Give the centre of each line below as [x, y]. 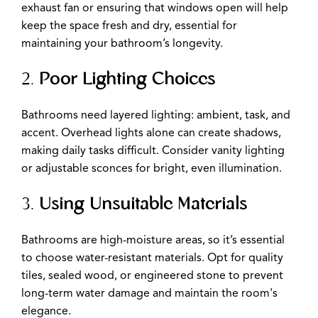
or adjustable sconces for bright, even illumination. [152, 169]
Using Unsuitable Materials [143, 205]
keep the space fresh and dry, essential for [129, 27]
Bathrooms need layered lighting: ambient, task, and [156, 116]
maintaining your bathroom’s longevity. [122, 44]
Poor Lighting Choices [127, 80]
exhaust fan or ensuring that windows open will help [155, 9]
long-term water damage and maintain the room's [149, 294]
